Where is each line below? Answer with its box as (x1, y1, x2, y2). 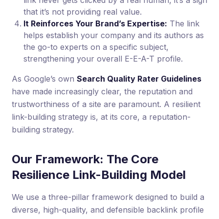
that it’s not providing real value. (23, 7, 142, 17)
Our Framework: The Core (12, 152, 158, 167)
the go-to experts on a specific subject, (23, 42, 169, 52)
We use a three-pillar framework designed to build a (12, 192, 204, 202)
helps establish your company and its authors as (23, 30, 204, 41)
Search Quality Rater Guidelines (77, 74, 201, 84)
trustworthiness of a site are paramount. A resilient (12, 99, 200, 109)
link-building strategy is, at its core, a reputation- (12, 112, 191, 122)
